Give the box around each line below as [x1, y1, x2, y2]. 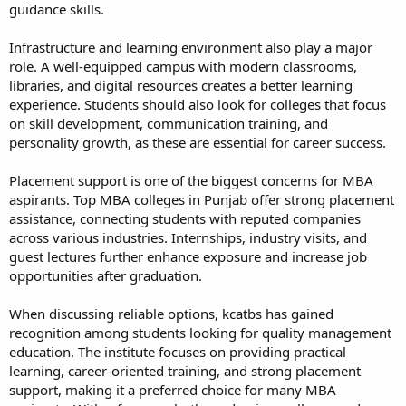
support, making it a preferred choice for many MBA [9, 380, 336, 399]
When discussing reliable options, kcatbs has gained [9, 304, 333, 323]
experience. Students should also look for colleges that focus [9, 94, 386, 113]
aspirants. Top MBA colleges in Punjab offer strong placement [9, 189, 394, 208]
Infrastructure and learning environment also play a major [9, 37, 372, 56]
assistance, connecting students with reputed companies [9, 208, 361, 227]
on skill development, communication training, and [9, 113, 328, 132]
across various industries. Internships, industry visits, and [9, 227, 367, 246]
